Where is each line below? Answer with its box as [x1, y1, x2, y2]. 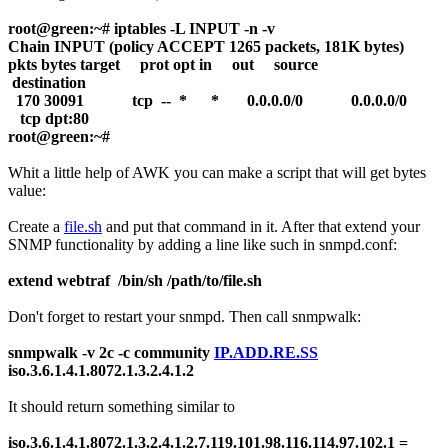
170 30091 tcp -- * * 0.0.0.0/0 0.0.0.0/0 [8, 91, 435, 109]
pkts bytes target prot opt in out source [8, 55, 370, 73]
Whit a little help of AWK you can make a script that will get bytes [8, 163, 426, 181]
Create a [8, 217, 64, 235]
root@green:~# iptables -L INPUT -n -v [8, 19, 275, 37]
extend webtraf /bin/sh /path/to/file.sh [8, 271, 262, 289]
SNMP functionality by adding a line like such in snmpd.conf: [8, 235, 397, 253]
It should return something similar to [8, 397, 235, 415]
